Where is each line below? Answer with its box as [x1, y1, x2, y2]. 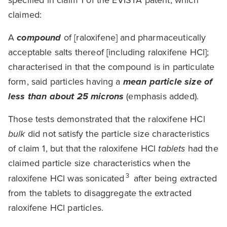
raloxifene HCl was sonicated [8, 172, 125, 185]
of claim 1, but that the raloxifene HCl [8, 142, 159, 155]
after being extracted [131, 172, 217, 185]
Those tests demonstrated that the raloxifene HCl [8, 112, 205, 126]
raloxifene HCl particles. [8, 201, 104, 214]
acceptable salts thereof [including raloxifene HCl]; [8, 46, 209, 59]
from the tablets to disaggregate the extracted [8, 186, 192, 200]
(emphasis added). [124, 90, 199, 103]
